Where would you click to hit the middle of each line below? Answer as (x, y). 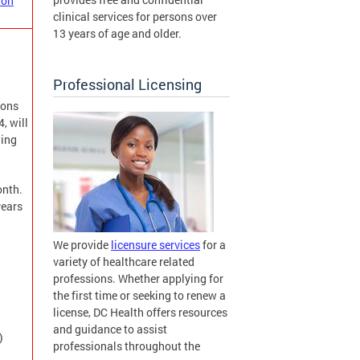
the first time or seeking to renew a (139, 296)
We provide (82, 245)
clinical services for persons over (135, 17)
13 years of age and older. (117, 34)
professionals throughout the (127, 346)
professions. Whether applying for (138, 279)
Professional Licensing (127, 85)
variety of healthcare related (124, 262)
